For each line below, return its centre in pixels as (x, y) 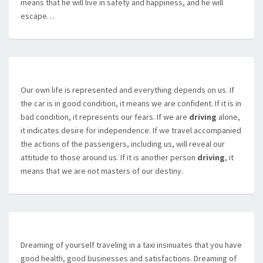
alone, (228, 117)
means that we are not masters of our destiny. (102, 171)
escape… (38, 16)
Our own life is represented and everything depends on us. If (127, 90)
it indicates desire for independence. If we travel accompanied (131, 130)
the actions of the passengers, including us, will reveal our (123, 144)
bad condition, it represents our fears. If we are (105, 117)
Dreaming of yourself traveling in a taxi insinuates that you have (131, 245)
